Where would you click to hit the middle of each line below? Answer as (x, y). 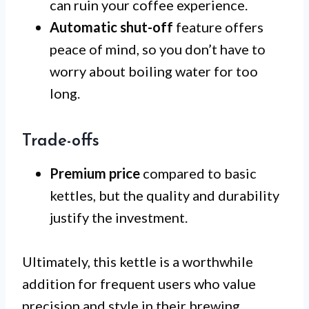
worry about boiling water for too (154, 71)
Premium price (95, 173)
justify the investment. (119, 217)
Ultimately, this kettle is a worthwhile (138, 261)
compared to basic (198, 173)
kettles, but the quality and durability (165, 195)
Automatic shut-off (111, 27)
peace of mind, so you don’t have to (158, 49)
